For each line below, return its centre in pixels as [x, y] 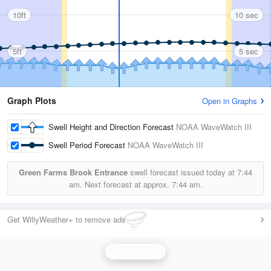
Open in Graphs [230, 101]
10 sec [247, 15]
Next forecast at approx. [127, 184]
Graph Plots [32, 100]
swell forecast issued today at [182, 172]
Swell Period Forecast [88, 145]
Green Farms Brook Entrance [73, 172]
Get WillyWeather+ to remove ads [67, 219]
